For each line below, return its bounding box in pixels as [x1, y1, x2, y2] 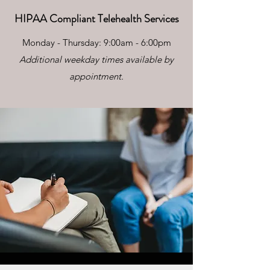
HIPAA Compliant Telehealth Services [14, 11, 179, 27]
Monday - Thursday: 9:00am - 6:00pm [22, 37, 171, 48]
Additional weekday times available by [19, 54, 174, 65]
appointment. [69, 71, 124, 82]
